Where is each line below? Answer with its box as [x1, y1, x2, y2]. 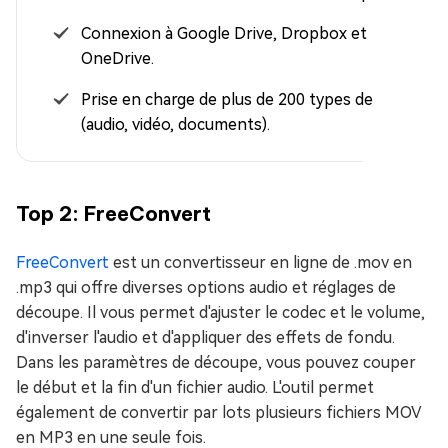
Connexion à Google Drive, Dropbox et [81, 23, 367, 43]
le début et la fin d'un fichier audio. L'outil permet [16, 377, 374, 397]
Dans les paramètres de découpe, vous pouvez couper [16, 352, 416, 372]
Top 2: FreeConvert [16, 200, 211, 226]
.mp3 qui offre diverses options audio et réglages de [16, 277, 396, 297]
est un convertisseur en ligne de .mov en [109, 252, 412, 272]
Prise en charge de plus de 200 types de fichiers [81, 89, 432, 109]
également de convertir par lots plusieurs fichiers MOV [16, 402, 421, 422]
